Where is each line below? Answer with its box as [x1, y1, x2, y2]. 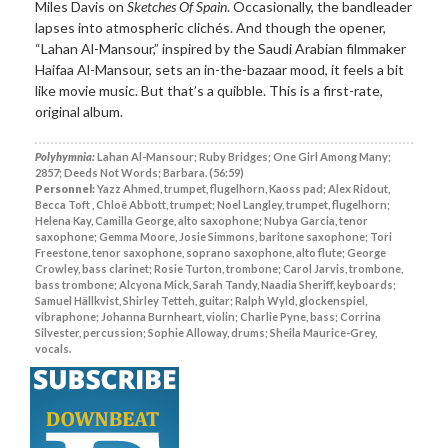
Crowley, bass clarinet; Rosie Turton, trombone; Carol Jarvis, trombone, [35, 261, 403, 275]
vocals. [35, 341, 71, 355]
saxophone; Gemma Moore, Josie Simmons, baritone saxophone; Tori [35, 229, 392, 243]
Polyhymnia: [35, 149, 95, 163]
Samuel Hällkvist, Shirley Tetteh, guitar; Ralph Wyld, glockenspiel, [35, 293, 367, 307]
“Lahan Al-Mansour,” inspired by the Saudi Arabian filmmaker [35, 39, 406, 57]
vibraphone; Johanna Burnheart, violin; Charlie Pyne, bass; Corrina [35, 309, 381, 323]
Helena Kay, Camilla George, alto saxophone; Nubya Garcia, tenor [35, 213, 368, 227]
